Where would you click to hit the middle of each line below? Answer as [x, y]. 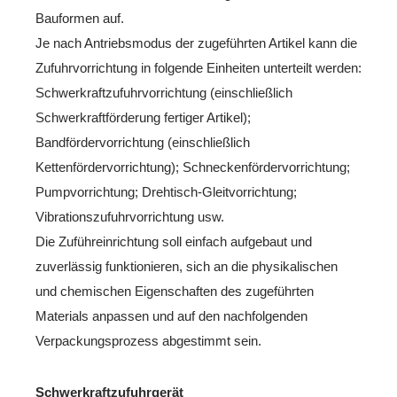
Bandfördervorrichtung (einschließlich [143, 142]
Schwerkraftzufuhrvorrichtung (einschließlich [164, 93]
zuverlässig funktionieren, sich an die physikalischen [187, 266]
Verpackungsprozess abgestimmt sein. [148, 341]
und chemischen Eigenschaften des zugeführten [175, 291]
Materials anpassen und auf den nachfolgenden [171, 316]
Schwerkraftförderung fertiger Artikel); [143, 117]
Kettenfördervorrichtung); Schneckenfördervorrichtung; [193, 167]
